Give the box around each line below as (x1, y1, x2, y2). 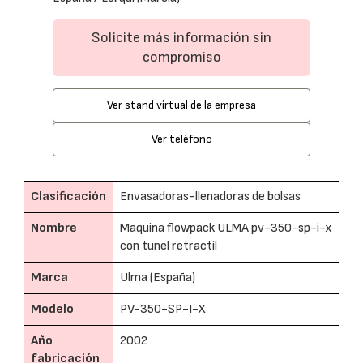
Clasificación (31, 189, 106, 204)
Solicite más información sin (92, 29, 271, 46)
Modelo (31, 301, 74, 317)
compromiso (142, 49, 221, 66)
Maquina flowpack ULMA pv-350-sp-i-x (120, 220, 332, 236)
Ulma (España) (120, 270, 195, 285)
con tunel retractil (120, 238, 217, 254)
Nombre (31, 220, 77, 236)
